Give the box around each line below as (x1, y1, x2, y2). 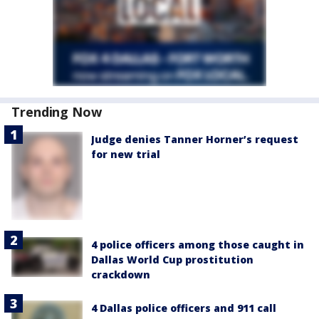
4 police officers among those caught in (91, 237, 304, 251)
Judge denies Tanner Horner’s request (91, 132, 298, 147)
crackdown (91, 267, 150, 281)
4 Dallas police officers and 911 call (91, 300, 276, 315)
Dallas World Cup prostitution (91, 252, 253, 266)
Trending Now (11, 103, 102, 121)
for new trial (91, 147, 160, 162)
